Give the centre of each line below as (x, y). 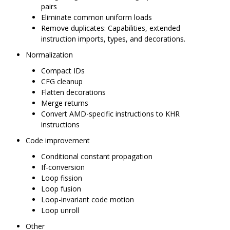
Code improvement (58, 141)
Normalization (49, 55)
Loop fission (62, 178)
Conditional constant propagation (97, 157)
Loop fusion (61, 189)
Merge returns (65, 103)
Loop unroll (60, 210)
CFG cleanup (62, 82)
